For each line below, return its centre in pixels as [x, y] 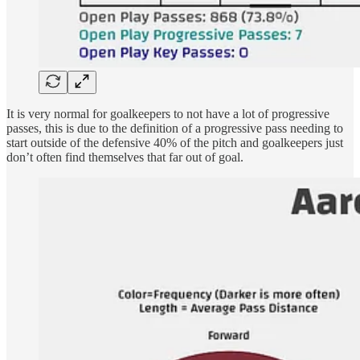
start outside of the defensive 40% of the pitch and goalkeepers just [175, 142]
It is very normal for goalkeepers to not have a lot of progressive [168, 113]
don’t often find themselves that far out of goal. [125, 157]
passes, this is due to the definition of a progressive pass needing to [175, 128]
